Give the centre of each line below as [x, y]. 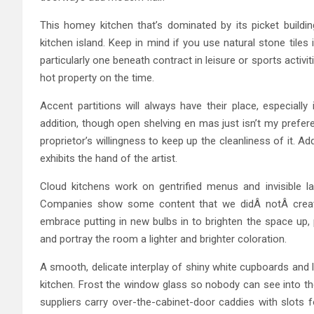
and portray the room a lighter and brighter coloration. [163, 239]
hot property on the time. [97, 78]
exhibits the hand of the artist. [109, 159]
